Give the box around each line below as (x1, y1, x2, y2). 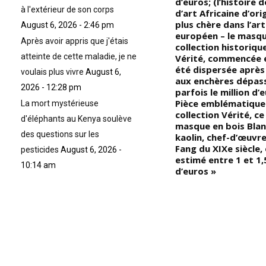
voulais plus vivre (21, 67, 84, 77)
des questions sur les (21, 129, 99, 140)
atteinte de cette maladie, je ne (21, 52, 137, 62)
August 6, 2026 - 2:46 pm (21, 20, 114, 30)
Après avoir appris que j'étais (21, 36, 128, 46)
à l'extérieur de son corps (21, 5, 114, 15)
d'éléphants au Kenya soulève (21, 114, 132, 124)
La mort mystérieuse (21, 99, 99, 109)
